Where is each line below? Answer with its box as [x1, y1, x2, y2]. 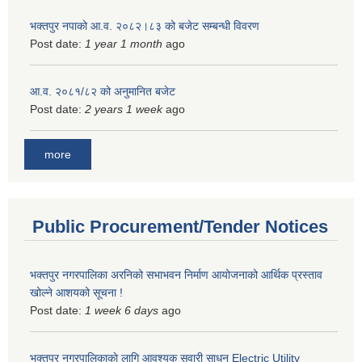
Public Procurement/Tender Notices [32, 217, 328, 238]
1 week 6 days [85, 304, 158, 318]
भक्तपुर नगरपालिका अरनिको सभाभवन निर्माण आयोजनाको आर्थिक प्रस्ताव [30, 268, 322, 282]
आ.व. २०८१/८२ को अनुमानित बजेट [30, 84, 175, 98]
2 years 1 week [85, 102, 162, 116]
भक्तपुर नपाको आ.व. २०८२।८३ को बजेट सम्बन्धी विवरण [30, 19, 259, 32]
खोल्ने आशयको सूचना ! [30, 286, 123, 300]
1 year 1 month [85, 36, 162, 50]
